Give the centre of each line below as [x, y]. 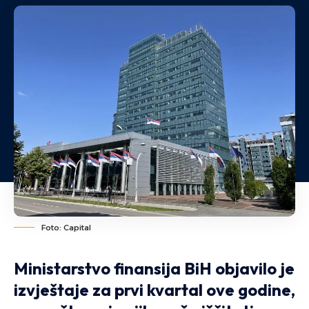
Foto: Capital [66, 227]
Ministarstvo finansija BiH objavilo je [154, 268]
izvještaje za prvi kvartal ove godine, [154, 289]
